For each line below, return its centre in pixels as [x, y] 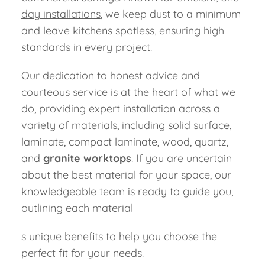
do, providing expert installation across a [120, 109]
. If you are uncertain [181, 159]
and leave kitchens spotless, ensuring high [122, 31]
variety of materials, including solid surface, [126, 125]
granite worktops [87, 159]
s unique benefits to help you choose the [119, 237]
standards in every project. [86, 47]
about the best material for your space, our [126, 175]
